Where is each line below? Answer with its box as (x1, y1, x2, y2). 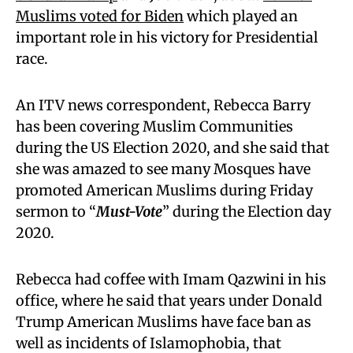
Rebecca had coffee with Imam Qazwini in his (16, 269, 326, 288)
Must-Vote (96, 202, 162, 221)
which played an (184, 6, 298, 25)
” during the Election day (162, 202, 331, 221)
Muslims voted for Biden (16, 6, 184, 25)
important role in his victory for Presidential (16, 28, 318, 46)
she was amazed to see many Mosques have (16, 159, 310, 178)
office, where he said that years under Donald (16, 291, 322, 310)
